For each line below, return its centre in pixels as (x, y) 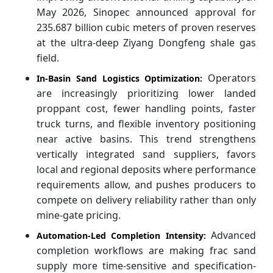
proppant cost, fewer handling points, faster (146, 108)
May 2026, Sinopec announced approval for (146, 12)
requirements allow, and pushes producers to (146, 184)
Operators (229, 78)
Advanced (231, 235)
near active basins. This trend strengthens (146, 139)
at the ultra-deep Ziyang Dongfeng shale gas (146, 42)
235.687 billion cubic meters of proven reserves (146, 27)
